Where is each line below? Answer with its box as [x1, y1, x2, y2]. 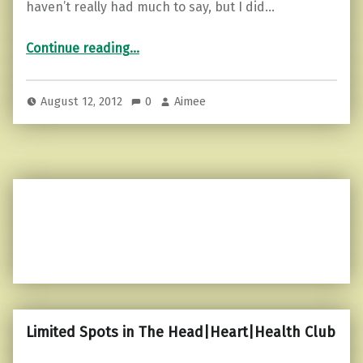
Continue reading [26, 40, 130, 56]
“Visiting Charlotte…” [129, 30, 198, 46]
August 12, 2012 [41, 94, 126, 109]
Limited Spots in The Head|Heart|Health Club [26, 323, 335, 342]
